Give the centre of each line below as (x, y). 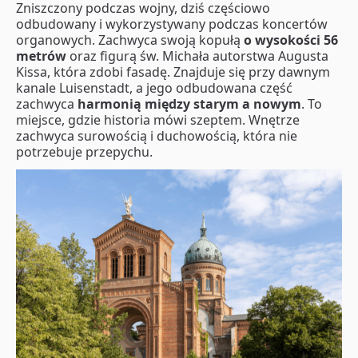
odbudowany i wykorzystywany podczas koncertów (172, 24)
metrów (41, 56)
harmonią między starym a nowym (189, 103)
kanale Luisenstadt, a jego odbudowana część (154, 88)
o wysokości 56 (291, 40)
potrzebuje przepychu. (84, 151)
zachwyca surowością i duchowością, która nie (157, 135)
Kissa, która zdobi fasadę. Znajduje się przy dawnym (173, 72)
